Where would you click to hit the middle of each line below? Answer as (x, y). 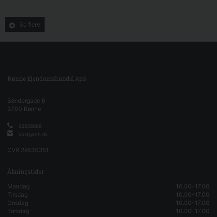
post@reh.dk (33, 134)
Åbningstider (25, 172)
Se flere (30, 24)
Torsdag (18, 211)
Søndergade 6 (26, 101)
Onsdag (18, 203)
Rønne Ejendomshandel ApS (47, 79)
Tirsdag (17, 195)
